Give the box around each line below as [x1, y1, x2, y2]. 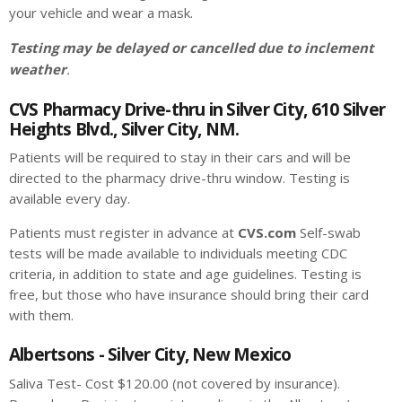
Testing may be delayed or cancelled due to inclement [9, 39, 374, 57]
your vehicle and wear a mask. [9, 4, 193, 22]
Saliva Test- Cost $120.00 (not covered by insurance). [9, 373, 340, 392]
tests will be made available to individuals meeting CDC [9, 244, 347, 263]
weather [9, 60, 66, 79]
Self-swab [296, 223, 361, 242]
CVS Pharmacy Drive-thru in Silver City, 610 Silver [9, 97, 386, 121]
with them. [9, 306, 74, 325]
